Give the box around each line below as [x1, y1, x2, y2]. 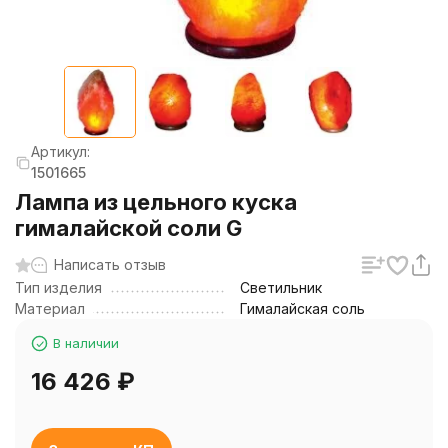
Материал [15, 300, 85, 317]
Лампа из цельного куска [15, 189, 297, 215]
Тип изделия [15, 279, 102, 296]
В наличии [53, 335, 119, 351]
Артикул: [31, 143, 90, 160]
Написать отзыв [54, 256, 166, 273]
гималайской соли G [15, 215, 242, 241]
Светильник [240, 279, 322, 296]
